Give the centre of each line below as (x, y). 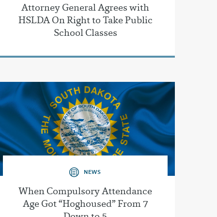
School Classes (85, 33)
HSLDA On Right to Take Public (85, 20)
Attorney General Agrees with (85, 8)
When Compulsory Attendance (85, 191)
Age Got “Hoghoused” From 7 (85, 203)
